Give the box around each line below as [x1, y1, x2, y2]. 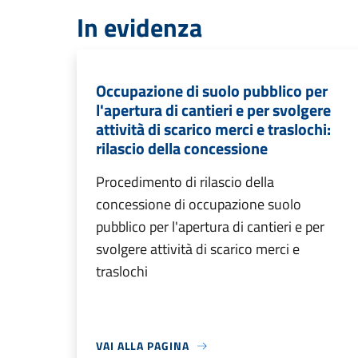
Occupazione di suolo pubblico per [96, 78, 328, 103]
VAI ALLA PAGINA [96, 337, 189, 354]
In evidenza [77, 8, 202, 46]
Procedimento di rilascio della [96, 171, 274, 193]
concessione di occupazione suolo [96, 193, 301, 215]
